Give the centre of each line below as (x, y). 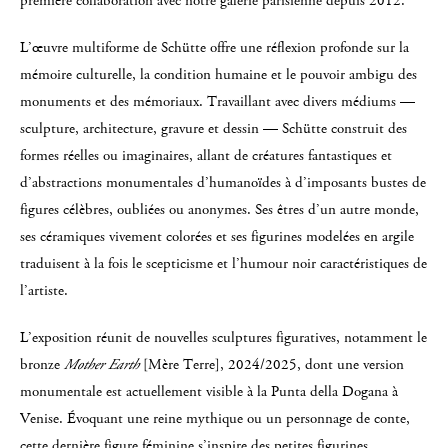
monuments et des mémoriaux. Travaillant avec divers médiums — (217, 101)
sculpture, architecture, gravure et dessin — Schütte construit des (213, 128)
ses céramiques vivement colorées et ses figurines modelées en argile (217, 236)
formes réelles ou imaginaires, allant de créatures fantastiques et (206, 155)
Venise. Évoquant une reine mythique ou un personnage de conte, (215, 418)
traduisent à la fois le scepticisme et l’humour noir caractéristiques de (223, 263)
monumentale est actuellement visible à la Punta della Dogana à (209, 391)
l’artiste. (44, 290)
